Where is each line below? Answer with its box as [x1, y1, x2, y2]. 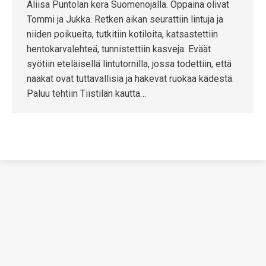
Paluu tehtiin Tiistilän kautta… [27, 88, 146, 99]
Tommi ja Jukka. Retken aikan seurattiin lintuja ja [27, 14, 223, 25]
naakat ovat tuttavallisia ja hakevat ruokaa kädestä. [27, 73, 234, 84]
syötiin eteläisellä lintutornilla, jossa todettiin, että [27, 58, 232, 69]
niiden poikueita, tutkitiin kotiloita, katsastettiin [27, 28, 218, 40]
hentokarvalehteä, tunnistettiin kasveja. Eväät [27, 43, 211, 55]
